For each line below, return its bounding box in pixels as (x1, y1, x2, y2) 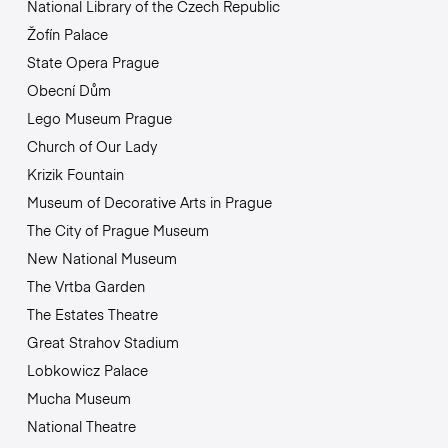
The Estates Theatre (26, 303, 158, 324)
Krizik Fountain (26, 163, 124, 184)
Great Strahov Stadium (26, 331, 179, 352)
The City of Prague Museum (26, 219, 209, 240)
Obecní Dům (26, 79, 111, 100)
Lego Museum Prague (26, 107, 172, 128)
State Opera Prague (26, 51, 159, 72)
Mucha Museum (26, 387, 131, 408)
